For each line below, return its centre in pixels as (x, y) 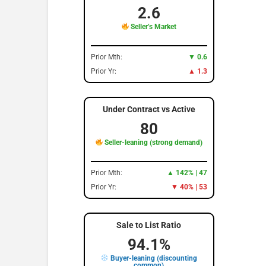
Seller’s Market (153, 26)
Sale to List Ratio (149, 225)
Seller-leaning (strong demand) (153, 142)
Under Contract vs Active (149, 109)
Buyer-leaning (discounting (153, 258)
